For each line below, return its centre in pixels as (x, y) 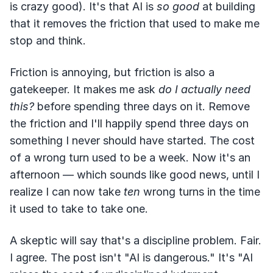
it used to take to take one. (79, 209)
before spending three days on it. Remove (142, 106)
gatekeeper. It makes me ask (84, 89)
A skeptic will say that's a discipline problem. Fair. (136, 240)
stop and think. (48, 41)
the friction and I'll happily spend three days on (129, 123)
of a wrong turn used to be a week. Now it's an (130, 158)
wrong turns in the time (200, 192)
